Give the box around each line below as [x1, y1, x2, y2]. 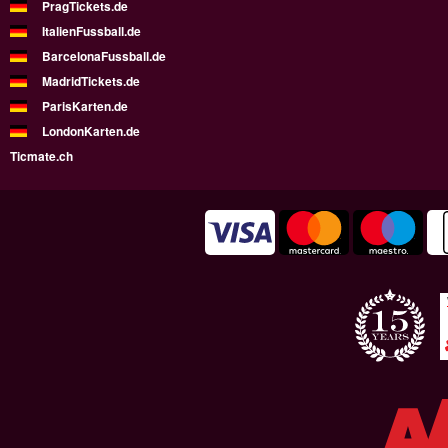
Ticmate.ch [10, 146, 73, 165]
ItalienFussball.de [42, 21, 141, 40]
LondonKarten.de [42, 121, 140, 140]
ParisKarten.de [42, 96, 128, 115]
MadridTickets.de [42, 71, 140, 90]
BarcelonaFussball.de [42, 46, 166, 65]
